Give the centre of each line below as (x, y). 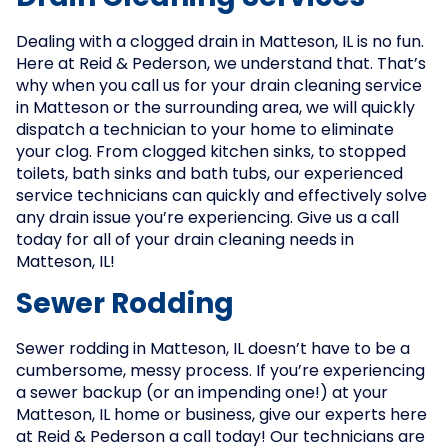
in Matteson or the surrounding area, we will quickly (215, 109)
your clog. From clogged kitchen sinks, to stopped (211, 153)
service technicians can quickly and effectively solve (221, 197)
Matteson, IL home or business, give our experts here (221, 416)
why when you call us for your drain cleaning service (219, 87)
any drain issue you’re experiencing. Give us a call (207, 219)
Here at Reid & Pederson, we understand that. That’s (221, 65)
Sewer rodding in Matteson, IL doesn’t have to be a (213, 350)
